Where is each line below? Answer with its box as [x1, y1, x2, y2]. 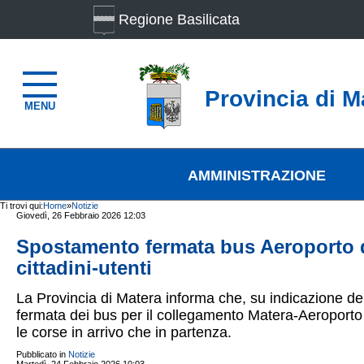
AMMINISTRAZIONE [188, 167, 326, 184]
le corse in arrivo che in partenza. [16, 324, 232, 340]
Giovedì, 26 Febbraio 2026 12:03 [16, 210, 145, 220]
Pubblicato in [16, 349, 66, 359]
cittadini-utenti [16, 257, 152, 279]
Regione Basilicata [119, 11, 240, 28]
